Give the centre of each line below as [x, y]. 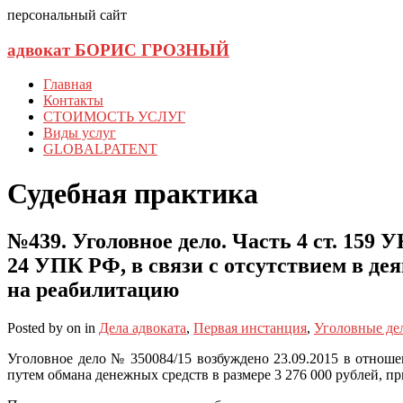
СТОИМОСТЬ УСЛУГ [114, 117]
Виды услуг [80, 133]
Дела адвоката [143, 328]
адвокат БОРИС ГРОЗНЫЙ [118, 49]
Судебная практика [133, 193]
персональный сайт [67, 15]
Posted [28, 328]
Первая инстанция [250, 328]
